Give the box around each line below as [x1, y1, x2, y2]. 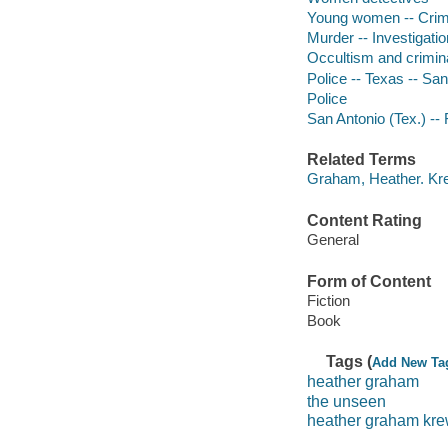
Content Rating [306, 211, 422, 229]
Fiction [306, 292, 350, 310]
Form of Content [306, 272, 431, 290]
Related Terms [306, 150, 416, 168]
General [306, 231, 359, 249]
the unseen [306, 392, 386, 410]
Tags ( [326, 353, 373, 371]
